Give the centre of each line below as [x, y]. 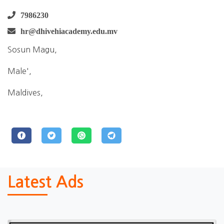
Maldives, [25, 92]
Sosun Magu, [32, 49]
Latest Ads [45, 182]
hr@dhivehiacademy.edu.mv [69, 31]
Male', [19, 71]
